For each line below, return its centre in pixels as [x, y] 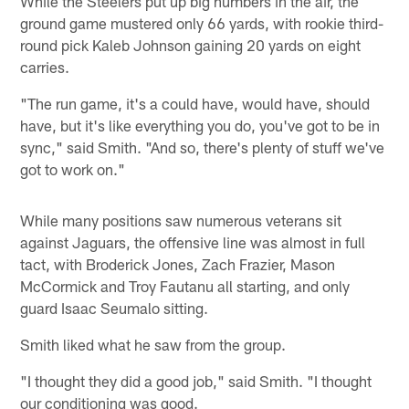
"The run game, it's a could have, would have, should [195, 103]
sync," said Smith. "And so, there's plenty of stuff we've [203, 147]
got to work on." [73, 168]
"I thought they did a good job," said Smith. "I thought [196, 380]
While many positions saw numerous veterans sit [181, 220]
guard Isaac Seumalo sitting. [115, 307]
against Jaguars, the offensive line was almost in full [193, 241]
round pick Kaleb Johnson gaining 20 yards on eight [191, 44]
